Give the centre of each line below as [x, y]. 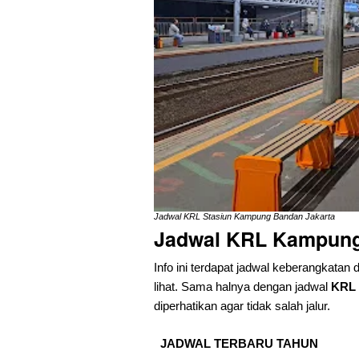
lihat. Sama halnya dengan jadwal [242, 286]
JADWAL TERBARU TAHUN [239, 343]
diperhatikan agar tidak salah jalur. [242, 305]
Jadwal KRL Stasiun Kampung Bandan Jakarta [244, 216]
